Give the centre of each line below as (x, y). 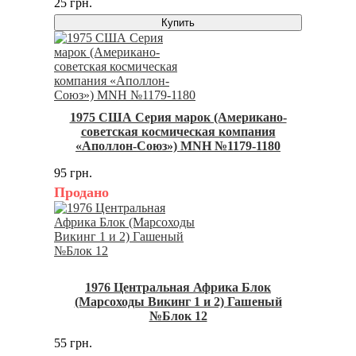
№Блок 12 (178, 316)
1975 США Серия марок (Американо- (178, 118)
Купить (178, 23)
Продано (81, 193)
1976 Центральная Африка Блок (178, 288)
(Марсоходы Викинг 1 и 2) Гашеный (178, 302)
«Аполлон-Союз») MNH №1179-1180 (178, 146)
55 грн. (73, 343)
